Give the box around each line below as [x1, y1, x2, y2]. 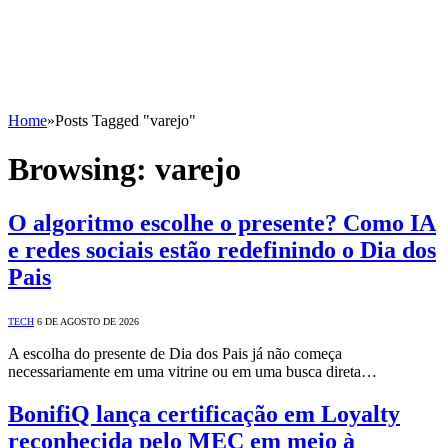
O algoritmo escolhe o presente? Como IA [8, 209, 436, 236]
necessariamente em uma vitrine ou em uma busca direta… [8, 362, 377, 380]
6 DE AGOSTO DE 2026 [37, 315, 139, 327]
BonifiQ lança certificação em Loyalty [8, 400, 400, 427]
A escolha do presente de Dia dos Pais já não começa [8, 344, 342, 362]
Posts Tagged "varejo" [55, 112, 196, 129]
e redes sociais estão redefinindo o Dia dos [8, 236, 436, 263]
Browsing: [8, 151, 155, 188]
